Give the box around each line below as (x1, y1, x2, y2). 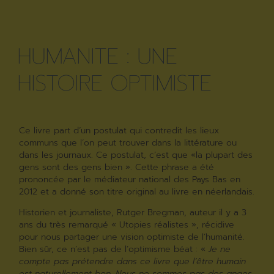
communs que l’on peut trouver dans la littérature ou (19, 136, 237, 149)
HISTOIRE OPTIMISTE (17, 66, 212, 100)
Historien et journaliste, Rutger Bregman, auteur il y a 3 (19, 206, 247, 220)
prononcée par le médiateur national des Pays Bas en (19, 172, 241, 186)
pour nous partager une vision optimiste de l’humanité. (19, 231, 245, 244)
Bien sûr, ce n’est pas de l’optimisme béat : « (19, 243, 209, 256)
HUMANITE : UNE (17, 39, 177, 73)
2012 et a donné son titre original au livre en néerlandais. (19, 185, 255, 198)
